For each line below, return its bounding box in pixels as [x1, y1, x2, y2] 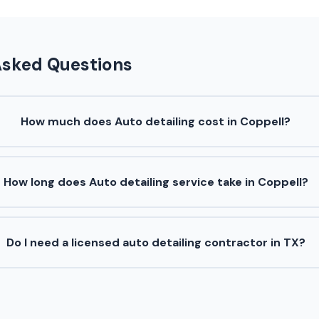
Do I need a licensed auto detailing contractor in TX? [6, 235, 305, 251]
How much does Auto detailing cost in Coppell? [21, 114, 291, 130]
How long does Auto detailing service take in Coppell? [3, 174, 308, 190]
